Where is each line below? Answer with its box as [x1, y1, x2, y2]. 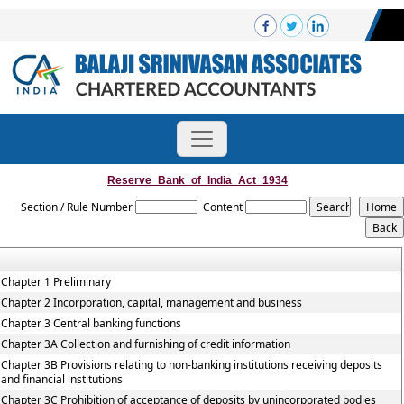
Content [202, 199, 243, 215]
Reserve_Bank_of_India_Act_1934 [107, 174, 288, 187]
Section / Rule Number [20, 199, 133, 215]
